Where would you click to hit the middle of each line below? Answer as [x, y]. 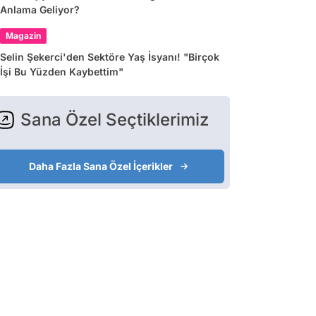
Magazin [23, 36]
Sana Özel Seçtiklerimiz [115, 120]
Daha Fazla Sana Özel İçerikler [101, 166]
